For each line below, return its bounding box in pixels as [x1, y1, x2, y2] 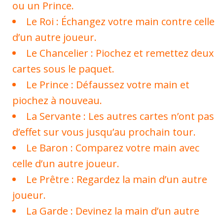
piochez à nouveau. [12, 94, 102, 107]
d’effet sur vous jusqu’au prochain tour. [12, 125, 196, 139]
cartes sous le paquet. [12, 62, 114, 75]
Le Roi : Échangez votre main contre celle [26, 15, 215, 28]
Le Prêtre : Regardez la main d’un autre [26, 173, 207, 186]
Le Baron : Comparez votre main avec [26, 141, 199, 154]
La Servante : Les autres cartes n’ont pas [26, 110, 214, 123]
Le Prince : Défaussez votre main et [26, 78, 189, 91]
